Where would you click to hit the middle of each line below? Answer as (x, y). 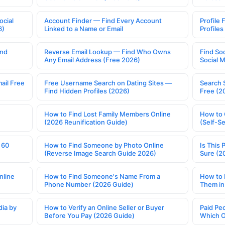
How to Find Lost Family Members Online (108, 114)
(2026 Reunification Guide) (86, 122)
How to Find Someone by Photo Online (104, 145)
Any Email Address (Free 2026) (92, 60)
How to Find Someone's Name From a (102, 176)
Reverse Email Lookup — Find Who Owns (108, 51)
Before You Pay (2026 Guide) (90, 215)
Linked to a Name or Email (84, 28)
